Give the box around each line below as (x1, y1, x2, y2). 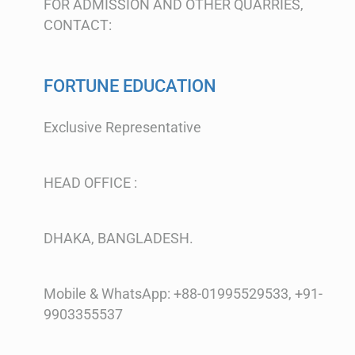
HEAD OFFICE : (44, 174, 137, 191)
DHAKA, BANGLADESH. (44, 229, 193, 246)
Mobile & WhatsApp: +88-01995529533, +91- (44, 284, 323, 302)
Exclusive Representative (44, 118, 201, 136)
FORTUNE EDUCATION (44, 76, 216, 97)
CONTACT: (44, 16, 112, 33)
